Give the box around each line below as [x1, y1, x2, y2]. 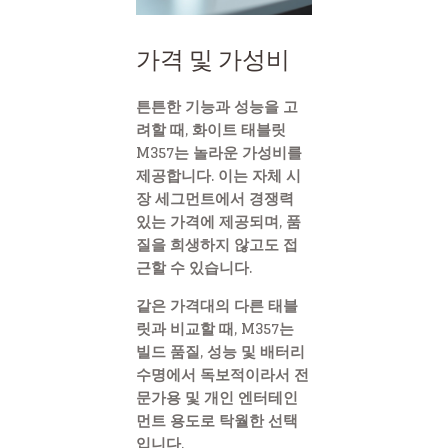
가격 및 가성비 [136, 43, 290, 79]
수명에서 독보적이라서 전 [136, 361, 309, 389]
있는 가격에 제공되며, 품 [136, 208, 301, 236]
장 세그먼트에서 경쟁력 [136, 185, 294, 213]
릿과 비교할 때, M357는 [136, 315, 294, 343]
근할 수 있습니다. [136, 254, 252, 282]
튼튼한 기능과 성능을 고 [136, 93, 298, 121]
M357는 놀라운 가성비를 [136, 139, 302, 167]
